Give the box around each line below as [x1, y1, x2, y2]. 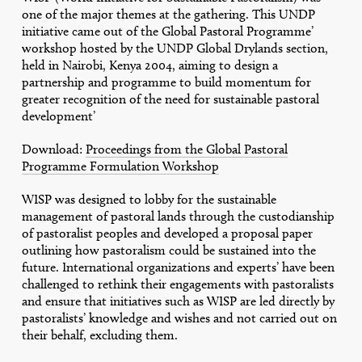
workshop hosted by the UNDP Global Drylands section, [21, 40, 328, 56]
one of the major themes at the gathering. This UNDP [21, 6, 315, 22]
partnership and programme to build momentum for [21, 74, 311, 90]
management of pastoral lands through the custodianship [21, 208, 335, 224]
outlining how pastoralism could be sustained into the [21, 242, 316, 258]
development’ [21, 107, 95, 124]
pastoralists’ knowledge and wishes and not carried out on [21, 309, 337, 326]
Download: [21, 141, 86, 157]
